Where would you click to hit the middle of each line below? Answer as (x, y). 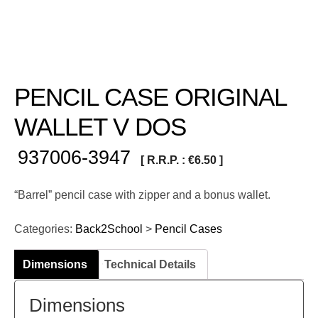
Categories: (43, 229)
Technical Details (150, 264)
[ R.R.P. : (164, 160)
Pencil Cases (188, 229)
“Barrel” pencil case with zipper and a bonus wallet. (142, 195)
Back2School (108, 229)
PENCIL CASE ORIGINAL (150, 97)
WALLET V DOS (100, 127)
